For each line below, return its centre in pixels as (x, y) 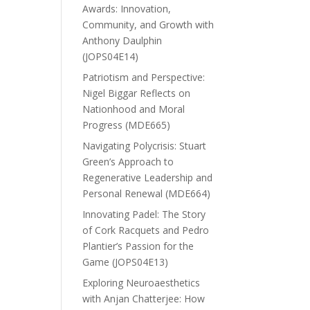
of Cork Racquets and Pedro (146, 230)
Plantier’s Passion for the (138, 246)
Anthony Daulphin (122, 41)
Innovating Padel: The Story (144, 215)
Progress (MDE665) (127, 125)
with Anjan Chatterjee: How (144, 299)
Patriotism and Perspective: (144, 77)
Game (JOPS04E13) (126, 262)
